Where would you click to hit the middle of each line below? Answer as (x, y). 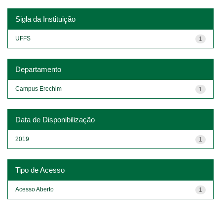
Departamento (38, 69)
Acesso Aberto (35, 189)
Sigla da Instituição (45, 19)
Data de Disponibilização (55, 119)
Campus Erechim (38, 89)
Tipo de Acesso (40, 170)
